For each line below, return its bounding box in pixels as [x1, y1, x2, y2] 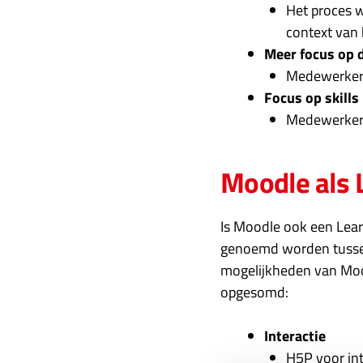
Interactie [264, 325, 326, 347]
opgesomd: [220, 281, 288, 303]
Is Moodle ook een [220, 216, 336, 237]
